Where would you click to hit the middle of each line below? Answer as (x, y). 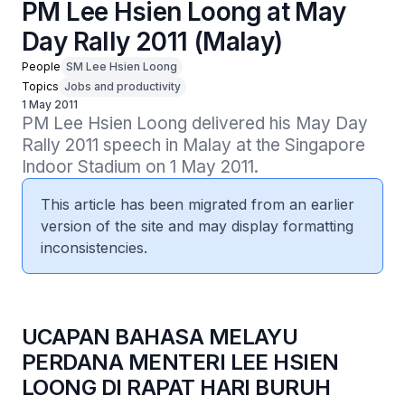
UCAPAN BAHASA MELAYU (160, 337)
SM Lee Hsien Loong (122, 66)
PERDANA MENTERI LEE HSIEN (180, 362)
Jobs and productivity (122, 86)
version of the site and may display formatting (197, 226)
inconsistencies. (94, 248)
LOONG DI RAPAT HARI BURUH (176, 387)
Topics (40, 86)
